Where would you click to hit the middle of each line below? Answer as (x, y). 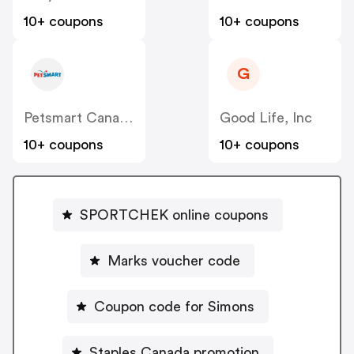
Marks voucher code (174, 260)
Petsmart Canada (126, 118)
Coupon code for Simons (174, 306)
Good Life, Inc (266, 118)
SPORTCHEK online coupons (174, 215)
